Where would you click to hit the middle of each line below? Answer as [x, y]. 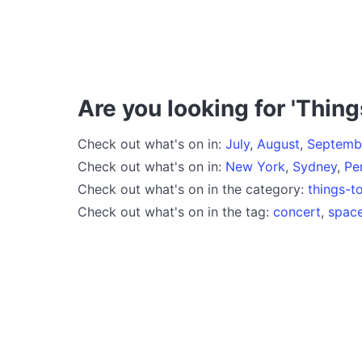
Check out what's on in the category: [193, 189]
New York [255, 166]
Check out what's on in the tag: [175, 211]
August [278, 143]
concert [297, 211]
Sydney [315, 166]
